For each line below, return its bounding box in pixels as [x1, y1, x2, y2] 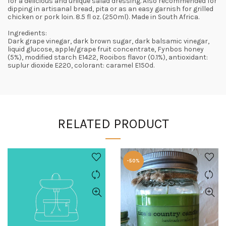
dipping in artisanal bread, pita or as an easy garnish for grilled [8, 5, 213, 14]
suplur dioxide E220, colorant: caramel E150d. [8, 61, 154, 70]
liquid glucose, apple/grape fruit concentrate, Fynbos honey [8, 45, 204, 54]
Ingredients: [8, 29, 47, 38]
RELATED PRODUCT [57, 116, 169, 132]
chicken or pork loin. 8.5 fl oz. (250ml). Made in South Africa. [8, 13, 199, 22]
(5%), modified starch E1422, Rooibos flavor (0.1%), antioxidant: [8, 53, 208, 62]
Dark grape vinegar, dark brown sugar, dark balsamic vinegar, [8, 37, 209, 46]
